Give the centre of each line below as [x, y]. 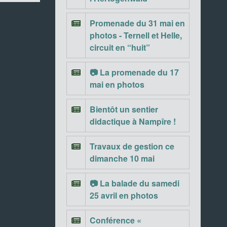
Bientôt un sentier [124, 109]
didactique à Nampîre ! [133, 121]
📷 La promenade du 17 [134, 72]
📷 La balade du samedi [134, 183]
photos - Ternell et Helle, [136, 35]
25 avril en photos [124, 195]
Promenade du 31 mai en [137, 23]
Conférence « [115, 220]
